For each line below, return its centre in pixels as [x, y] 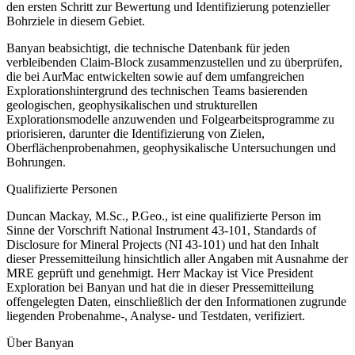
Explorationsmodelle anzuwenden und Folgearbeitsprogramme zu [170, 119]
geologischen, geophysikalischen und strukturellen [132, 105]
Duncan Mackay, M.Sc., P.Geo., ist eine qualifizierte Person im [164, 216]
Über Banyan [40, 342]
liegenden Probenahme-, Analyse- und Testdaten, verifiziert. [156, 315]
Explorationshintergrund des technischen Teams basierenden [157, 90]
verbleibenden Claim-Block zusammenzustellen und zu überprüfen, [174, 62]
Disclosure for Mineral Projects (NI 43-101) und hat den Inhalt [162, 244]
